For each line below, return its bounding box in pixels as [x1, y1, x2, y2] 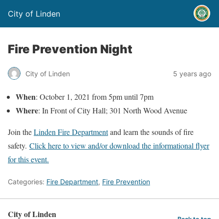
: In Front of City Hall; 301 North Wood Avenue [38, 105, 187, 115]
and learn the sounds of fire [108, 127, 194, 137]
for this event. [8, 154, 49, 164]
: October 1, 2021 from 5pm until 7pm [36, 91, 153, 102]
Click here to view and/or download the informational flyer [29, 140, 209, 151]
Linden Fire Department [34, 127, 108, 137]
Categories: [8, 177, 46, 186]
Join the [8, 127, 34, 137]
